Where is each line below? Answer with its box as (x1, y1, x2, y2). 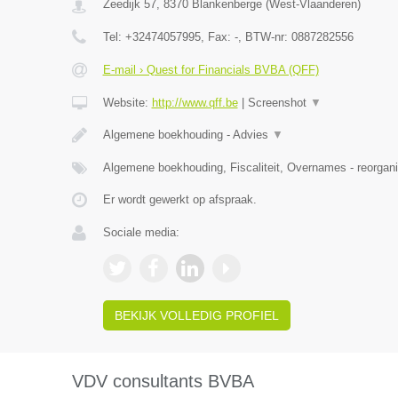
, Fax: (200, 30, 235, 44)
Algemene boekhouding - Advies (102, 128, 272, 141)
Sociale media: (102, 226, 179, 239)
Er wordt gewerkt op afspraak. (102, 193, 257, 206)
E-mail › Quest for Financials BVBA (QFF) (102, 63, 319, 76)
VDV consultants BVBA (71, 371, 254, 391)
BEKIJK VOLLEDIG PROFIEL (114, 308, 279, 322)
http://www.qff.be (151, 96, 238, 109)
